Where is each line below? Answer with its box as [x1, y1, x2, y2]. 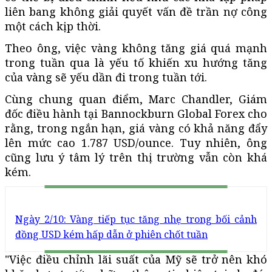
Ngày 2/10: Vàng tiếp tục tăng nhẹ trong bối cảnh [15, 212, 257, 226]
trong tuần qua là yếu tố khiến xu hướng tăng [5, 55, 267, 70]
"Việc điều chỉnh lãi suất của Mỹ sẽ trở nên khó [5, 251, 267, 267]
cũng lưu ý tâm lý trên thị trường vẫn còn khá [5, 149, 267, 165]
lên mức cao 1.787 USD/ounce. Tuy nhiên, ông [5, 135, 267, 150]
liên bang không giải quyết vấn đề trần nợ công [5, 4, 267, 19]
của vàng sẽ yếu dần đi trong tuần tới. [5, 69, 207, 84]
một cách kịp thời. [5, 18, 101, 33]
